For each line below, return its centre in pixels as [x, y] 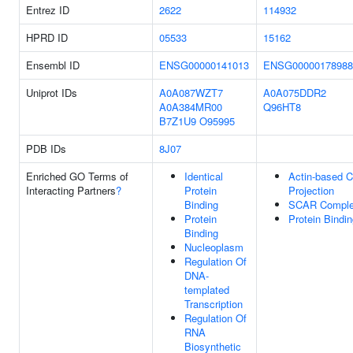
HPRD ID [47, 37]
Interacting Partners [71, 190]
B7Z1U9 [178, 121]
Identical [204, 176]
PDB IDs [46, 149]
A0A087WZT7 [191, 93]
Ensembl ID [53, 65]
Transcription [214, 304]
